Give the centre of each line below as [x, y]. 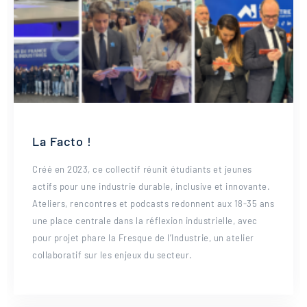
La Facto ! [62, 141]
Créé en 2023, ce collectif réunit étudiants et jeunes [142, 169]
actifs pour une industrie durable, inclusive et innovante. [151, 186]
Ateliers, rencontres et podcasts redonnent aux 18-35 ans [153, 204]
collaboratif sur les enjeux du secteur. [112, 255]
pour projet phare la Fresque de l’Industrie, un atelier [143, 238]
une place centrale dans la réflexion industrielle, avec [145, 221]
